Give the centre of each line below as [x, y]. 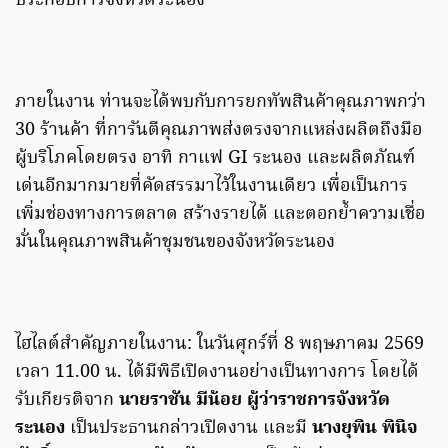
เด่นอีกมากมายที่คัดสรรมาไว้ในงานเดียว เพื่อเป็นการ [211, 187]
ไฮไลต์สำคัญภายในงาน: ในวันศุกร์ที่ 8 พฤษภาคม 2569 [219, 345]
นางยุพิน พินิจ [365, 429]
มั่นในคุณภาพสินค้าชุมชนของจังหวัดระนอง [175, 243]
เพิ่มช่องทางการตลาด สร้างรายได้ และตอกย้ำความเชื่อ [220, 215]
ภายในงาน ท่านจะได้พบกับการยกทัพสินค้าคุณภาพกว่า [220, 103]
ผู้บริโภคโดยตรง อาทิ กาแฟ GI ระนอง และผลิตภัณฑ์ [215, 159]
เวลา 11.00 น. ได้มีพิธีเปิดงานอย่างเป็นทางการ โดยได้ [217, 373]
